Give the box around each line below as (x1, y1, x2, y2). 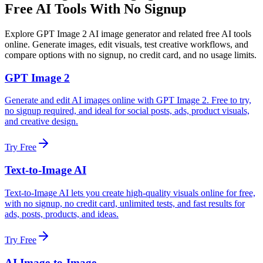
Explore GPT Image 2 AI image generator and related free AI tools (5, 29, 251, 39)
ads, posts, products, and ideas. (5, 208, 119, 219)
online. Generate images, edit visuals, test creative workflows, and (5, 39, 248, 49)
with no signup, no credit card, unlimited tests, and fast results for (5, 198, 245, 208)
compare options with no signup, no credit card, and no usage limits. (5, 50, 257, 60)
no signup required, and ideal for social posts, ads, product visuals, (5, 106, 249, 116)
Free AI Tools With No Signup (5, 1, 186, 17)
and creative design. (5, 116, 78, 127)
